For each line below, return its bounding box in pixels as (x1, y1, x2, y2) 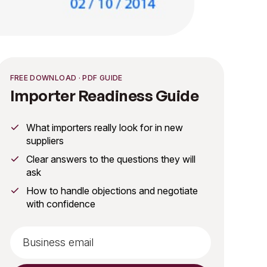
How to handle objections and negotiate (26, 185, 198, 197)
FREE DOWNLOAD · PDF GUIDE (10, 73, 123, 83)
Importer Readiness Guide (10, 86, 199, 105)
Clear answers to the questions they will (26, 153, 195, 166)
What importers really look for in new (26, 122, 183, 134)
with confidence (26, 198, 95, 210)
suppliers (26, 135, 64, 147)
